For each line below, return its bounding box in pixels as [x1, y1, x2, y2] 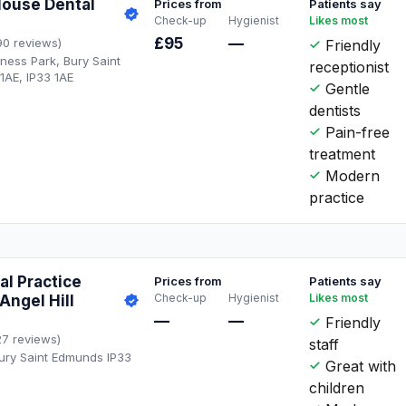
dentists [309, 101, 362, 120]
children [309, 378, 365, 397]
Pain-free [321, 122, 391, 141]
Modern [321, 166, 381, 185]
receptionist [309, 57, 390, 76]
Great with [321, 356, 397, 375]
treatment [309, 144, 376, 163]
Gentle [321, 79, 371, 98]
